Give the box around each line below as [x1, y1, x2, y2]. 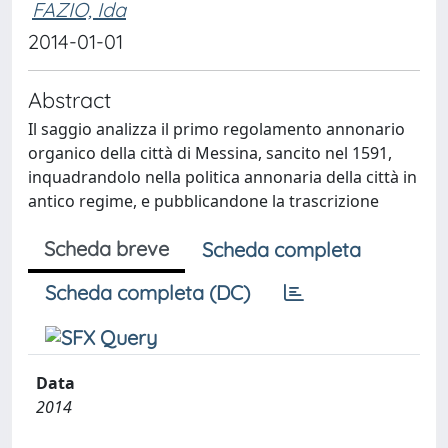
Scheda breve [44, 236, 169, 261]
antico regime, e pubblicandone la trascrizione [28, 190, 379, 212]
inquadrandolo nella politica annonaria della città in [28, 166, 417, 188]
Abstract [28, 86, 111, 113]
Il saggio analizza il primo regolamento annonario [28, 118, 405, 140]
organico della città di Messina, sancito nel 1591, [28, 142, 392, 164]
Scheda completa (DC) [45, 280, 250, 305]
